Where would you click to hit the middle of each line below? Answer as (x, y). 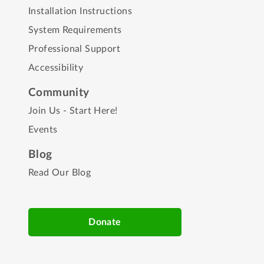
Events (43, 129)
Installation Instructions (80, 11)
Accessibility (56, 67)
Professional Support (74, 49)
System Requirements (75, 30)
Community (59, 93)
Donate (105, 222)
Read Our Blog (60, 172)
